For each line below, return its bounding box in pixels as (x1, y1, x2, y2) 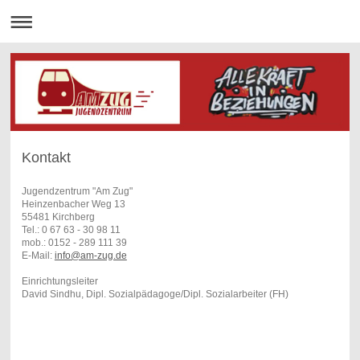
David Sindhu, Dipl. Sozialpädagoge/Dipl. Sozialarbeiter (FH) (21, 288, 288, 300)
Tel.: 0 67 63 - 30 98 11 (21, 223, 121, 235)
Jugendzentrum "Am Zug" (21, 185, 133, 197)
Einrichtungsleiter (21, 275, 98, 287)
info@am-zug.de (54, 249, 127, 261)
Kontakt (21, 149, 71, 166)
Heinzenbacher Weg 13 (21, 198, 125, 210)
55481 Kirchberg (21, 211, 95, 223)
